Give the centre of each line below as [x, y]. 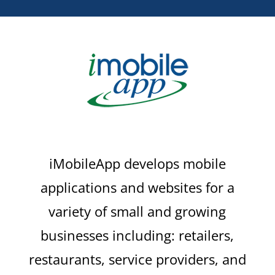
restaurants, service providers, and [137, 259]
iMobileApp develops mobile [137, 164]
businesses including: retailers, [137, 235]
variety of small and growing [137, 211]
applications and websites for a [137, 188]
